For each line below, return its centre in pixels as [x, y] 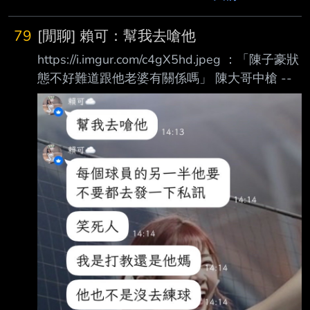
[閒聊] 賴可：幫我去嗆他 [117, 36]
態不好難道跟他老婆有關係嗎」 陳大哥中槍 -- [165, 78]
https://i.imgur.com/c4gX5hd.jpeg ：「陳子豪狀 [168, 59]
